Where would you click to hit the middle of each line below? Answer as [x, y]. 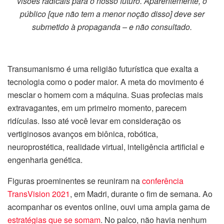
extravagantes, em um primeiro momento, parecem [97, 108]
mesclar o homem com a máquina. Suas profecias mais [105, 95]
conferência [163, 181]
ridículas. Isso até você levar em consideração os [94, 121]
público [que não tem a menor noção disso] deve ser [112, 14]
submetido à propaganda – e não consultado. [112, 27]
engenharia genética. [45, 160]
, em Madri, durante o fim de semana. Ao [141, 194]
